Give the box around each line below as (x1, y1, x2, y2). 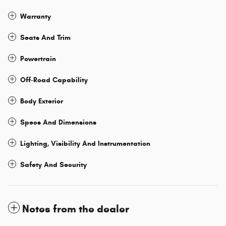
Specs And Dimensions (20, 118, 96, 127)
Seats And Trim (20, 33, 71, 42)
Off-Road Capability (20, 76, 88, 85)
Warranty (20, 12, 51, 21)
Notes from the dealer (22, 202, 129, 216)
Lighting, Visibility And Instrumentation (20, 139, 150, 148)
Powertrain (20, 54, 56, 64)
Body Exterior (20, 97, 63, 106)
